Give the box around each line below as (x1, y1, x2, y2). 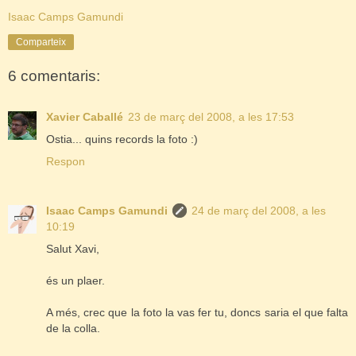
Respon (46, 155, 85, 168)
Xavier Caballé (46, 110, 123, 124)
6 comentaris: (8, 67, 100, 84)
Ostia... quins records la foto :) (46, 133, 198, 146)
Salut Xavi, (46, 242, 99, 256)
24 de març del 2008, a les (192, 204, 326, 218)
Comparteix (16, 37, 66, 48)
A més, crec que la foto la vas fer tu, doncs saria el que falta (46, 306, 348, 319)
